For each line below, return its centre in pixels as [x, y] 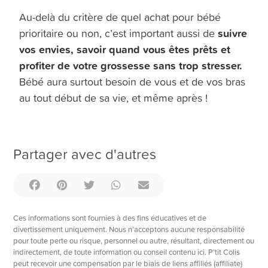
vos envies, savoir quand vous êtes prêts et [125, 49]
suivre [233, 33]
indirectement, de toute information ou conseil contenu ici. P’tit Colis [127, 252]
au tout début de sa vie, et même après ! [114, 98]
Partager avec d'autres [85, 154]
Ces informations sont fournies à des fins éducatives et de [110, 217]
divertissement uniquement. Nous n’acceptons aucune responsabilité [129, 229]
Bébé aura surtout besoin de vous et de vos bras [133, 81]
